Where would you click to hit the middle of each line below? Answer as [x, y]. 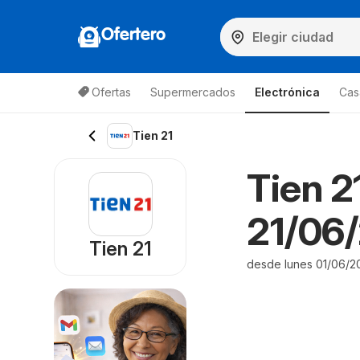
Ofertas [111, 92]
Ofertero [133, 35]
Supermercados [193, 92]
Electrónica [287, 92]
